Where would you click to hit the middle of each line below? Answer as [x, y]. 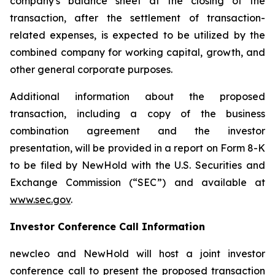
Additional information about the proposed [137, 96]
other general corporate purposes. [91, 69]
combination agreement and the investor [137, 131]
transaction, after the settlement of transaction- [137, 18]
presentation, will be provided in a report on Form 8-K [137, 148]
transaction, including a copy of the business [137, 114]
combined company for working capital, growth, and [137, 52]
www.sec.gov [40, 199]
